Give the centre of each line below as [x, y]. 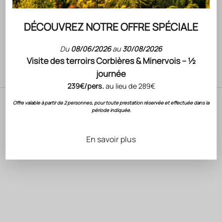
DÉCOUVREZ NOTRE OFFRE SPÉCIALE [111, 27]
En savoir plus [111, 139]
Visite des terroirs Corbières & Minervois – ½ [111, 60]
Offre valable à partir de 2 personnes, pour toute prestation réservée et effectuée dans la [111, 103]
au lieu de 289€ [129, 86]
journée [111, 73]
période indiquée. [111, 110]
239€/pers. [85, 86]
